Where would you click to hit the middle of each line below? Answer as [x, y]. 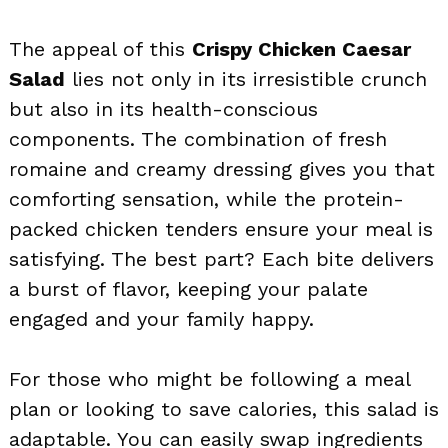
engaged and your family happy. [161, 318]
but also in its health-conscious [163, 108]
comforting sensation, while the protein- [206, 198]
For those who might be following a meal [209, 378]
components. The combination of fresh [198, 138]
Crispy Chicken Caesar [301, 48]
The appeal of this [100, 48]
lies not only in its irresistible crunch [246, 78]
